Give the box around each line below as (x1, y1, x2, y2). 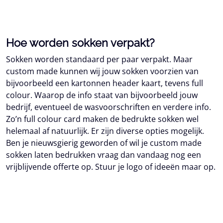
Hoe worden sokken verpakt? (6, 36, 154, 49)
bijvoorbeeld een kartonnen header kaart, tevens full (6, 78, 203, 89)
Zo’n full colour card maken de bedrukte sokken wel (6, 113, 199, 124)
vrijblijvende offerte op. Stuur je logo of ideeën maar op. (6, 161, 216, 172)
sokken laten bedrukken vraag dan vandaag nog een (6, 149, 201, 160)
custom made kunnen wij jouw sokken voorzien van (6, 66, 199, 77)
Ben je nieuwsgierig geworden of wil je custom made (6, 137, 202, 148)
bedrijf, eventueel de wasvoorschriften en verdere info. (6, 102, 211, 112)
